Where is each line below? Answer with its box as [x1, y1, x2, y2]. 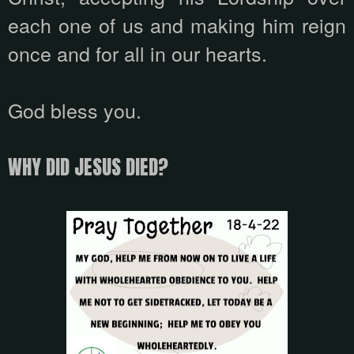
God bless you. [8, 96, 141, 125]
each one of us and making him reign [8, 10, 346, 40]
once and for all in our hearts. [8, 39, 267, 68]
